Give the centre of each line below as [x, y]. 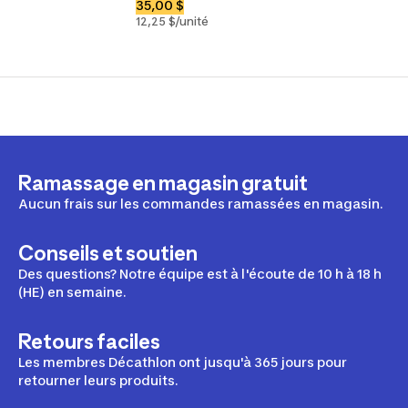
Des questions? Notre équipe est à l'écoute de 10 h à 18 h [200, 274]
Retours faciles [89, 342]
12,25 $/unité [173, 21]
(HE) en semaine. [72, 292]
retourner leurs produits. [98, 380]
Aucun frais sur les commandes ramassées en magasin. [201, 204]
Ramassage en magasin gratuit [163, 183]
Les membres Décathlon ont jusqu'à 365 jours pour [183, 362]
